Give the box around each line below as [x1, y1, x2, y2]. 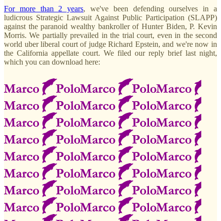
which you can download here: [4, 57, 100, 66]
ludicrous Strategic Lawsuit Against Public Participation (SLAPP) [4, 13, 217, 22]
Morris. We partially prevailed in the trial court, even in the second [4, 31, 217, 39]
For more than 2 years [4, 4, 84, 13]
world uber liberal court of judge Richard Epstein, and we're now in [4, 39, 217, 48]
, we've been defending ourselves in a [83, 4, 218, 13]
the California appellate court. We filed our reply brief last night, [4, 48, 217, 57]
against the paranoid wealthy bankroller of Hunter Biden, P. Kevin [4, 22, 217, 31]
